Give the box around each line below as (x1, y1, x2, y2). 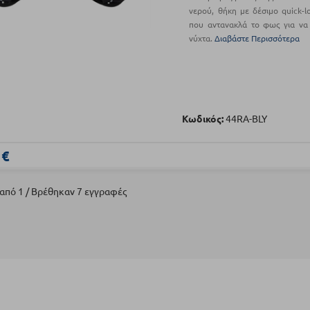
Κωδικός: (182, 112, 224, 125)
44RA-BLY (226, 112, 268, 125)
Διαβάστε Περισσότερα (215, 33, 300, 44)
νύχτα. (189, 33, 215, 44)
